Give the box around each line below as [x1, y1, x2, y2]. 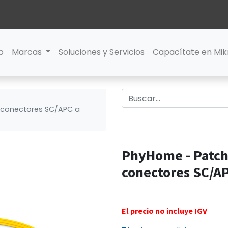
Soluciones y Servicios [59, 46, 145, 59]
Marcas [11, 46, 42, 59]
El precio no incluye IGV [122, 205, 207, 216]
